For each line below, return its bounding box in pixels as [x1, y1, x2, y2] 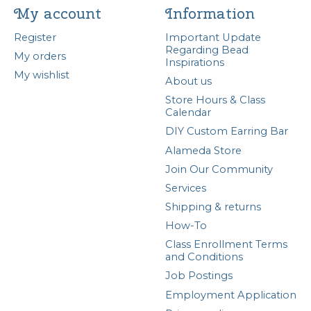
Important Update [165, 31, 261, 44]
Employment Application [165, 288, 296, 301]
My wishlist [13, 69, 69, 82]
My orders [13, 50, 66, 63]
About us [165, 75, 212, 88]
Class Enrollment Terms [165, 238, 287, 251]
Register [13, 31, 56, 44]
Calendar [165, 106, 211, 119]
